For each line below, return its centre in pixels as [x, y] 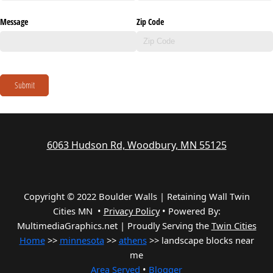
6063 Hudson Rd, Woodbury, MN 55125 [136, 145]
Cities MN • [78, 211]
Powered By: [194, 211]
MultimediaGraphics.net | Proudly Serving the [114, 226]
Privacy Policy [131, 211]
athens [133, 240]
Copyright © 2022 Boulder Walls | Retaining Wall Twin [136, 197]
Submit [24, 85]
